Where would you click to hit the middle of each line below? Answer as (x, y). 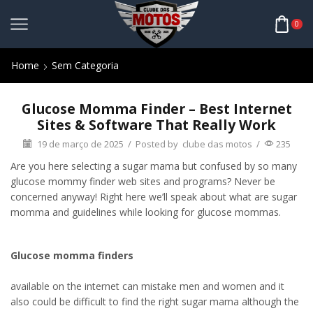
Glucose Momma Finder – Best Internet (156, 109)
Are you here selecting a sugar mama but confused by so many (154, 166)
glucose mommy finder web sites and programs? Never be (143, 181)
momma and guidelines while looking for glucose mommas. (146, 212)
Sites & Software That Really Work (156, 125)
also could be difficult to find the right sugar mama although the (155, 302)
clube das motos (217, 144)
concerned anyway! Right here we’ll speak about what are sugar (154, 196)
